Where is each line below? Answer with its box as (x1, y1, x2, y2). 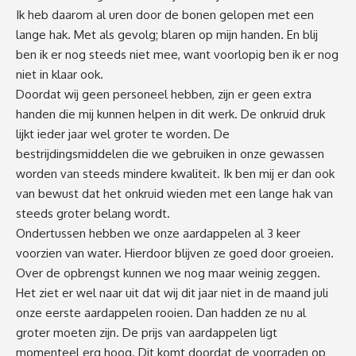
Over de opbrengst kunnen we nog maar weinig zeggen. (16, 265, 320, 281)
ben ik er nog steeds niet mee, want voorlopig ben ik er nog (16, 46, 339, 62)
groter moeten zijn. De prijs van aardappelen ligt (16, 324, 277, 340)
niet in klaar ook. (16, 66, 103, 82)
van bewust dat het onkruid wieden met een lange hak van (16, 185, 333, 201)
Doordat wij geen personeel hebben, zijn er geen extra (16, 86, 311, 102)
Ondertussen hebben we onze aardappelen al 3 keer (16, 225, 300, 241)
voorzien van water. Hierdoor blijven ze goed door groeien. (16, 245, 334, 261)
